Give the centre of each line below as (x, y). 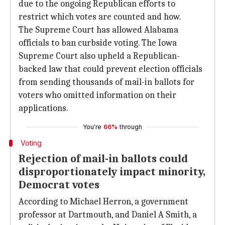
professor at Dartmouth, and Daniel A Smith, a (108, 215)
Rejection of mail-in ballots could (103, 159)
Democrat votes (59, 185)
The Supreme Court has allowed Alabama (98, 30)
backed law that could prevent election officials (110, 69)
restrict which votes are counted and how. (100, 17)
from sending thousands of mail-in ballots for (106, 82)
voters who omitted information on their (97, 95)
